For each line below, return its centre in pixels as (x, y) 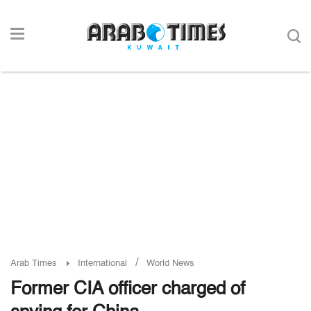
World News (170, 263)
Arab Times (34, 263)
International (102, 263)
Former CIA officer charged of (128, 289)
